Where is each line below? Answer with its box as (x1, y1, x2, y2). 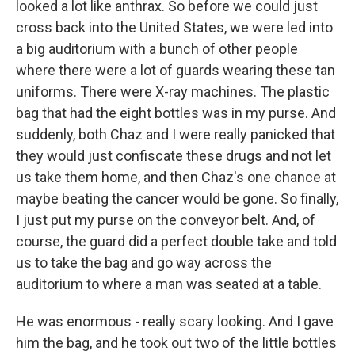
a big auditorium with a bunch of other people (16, 40, 298, 57)
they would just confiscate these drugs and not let (16, 147, 331, 164)
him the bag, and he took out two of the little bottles (16, 334, 337, 351)
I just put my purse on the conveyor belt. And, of (16, 212, 315, 228)
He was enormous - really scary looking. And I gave (16, 313, 334, 330)
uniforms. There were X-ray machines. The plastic (16, 83, 330, 100)
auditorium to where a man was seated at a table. (16, 276, 322, 292)
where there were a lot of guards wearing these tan (16, 62, 335, 78)
